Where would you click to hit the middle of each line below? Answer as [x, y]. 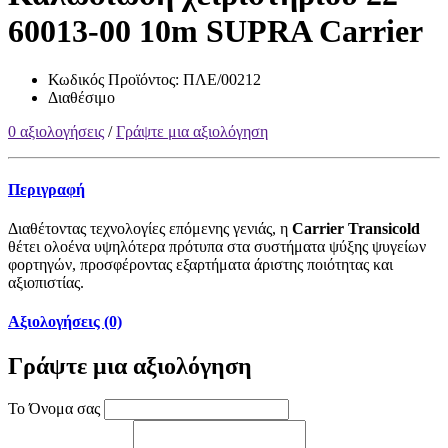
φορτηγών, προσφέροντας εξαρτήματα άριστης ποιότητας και [200, 264]
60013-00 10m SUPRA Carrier [215, 31]
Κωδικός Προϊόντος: [115, 80]
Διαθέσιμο [81, 98]
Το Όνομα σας [54, 409]
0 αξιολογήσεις [56, 132]
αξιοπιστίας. [46, 282]
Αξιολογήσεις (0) [65, 322]
